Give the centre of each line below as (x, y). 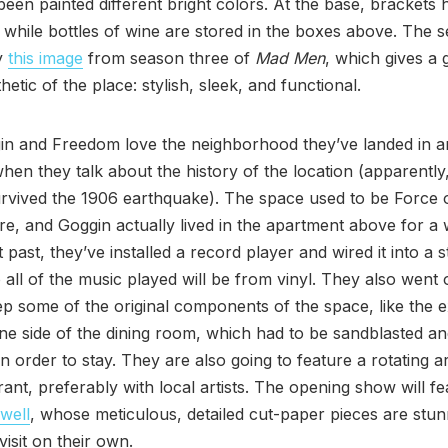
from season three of (169, 58)
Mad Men (290, 58)
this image (45, 58)
